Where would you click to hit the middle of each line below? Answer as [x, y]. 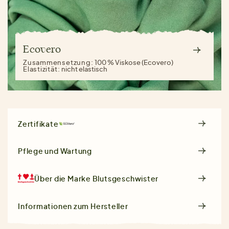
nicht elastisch [85, 69]
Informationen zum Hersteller [73, 206]
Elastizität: [42, 69]
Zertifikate [38, 123]
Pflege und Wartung [55, 151]
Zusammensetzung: [59, 63]
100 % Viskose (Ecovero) [134, 63]
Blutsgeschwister [125, 179]
